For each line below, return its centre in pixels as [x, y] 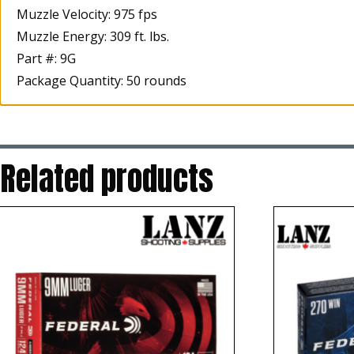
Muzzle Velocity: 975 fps [87, 15]
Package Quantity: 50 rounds [102, 81]
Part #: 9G [46, 59]
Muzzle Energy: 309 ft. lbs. [93, 37]
